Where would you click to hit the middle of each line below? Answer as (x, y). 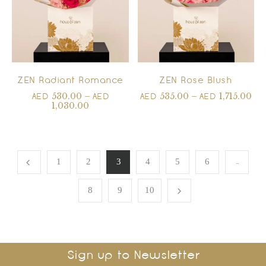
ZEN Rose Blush (196, 81)
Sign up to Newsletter (133, 256)
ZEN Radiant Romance (70, 81)
